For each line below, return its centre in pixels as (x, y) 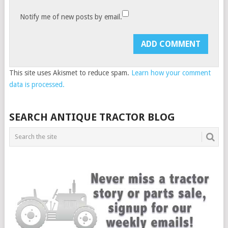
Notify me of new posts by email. (71, 17)
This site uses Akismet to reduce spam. (70, 73)
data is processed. (37, 84)
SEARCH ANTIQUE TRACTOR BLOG (92, 117)
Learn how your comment (171, 73)
